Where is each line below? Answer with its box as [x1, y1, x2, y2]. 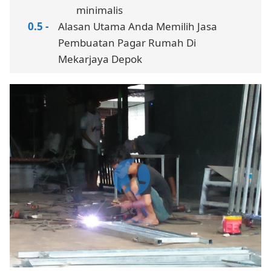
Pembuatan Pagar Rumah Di [58, 35, 196, 50]
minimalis [76, 2, 123, 17]
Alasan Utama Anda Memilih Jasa [58, 19, 217, 33]
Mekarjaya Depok [58, 51, 142, 66]
